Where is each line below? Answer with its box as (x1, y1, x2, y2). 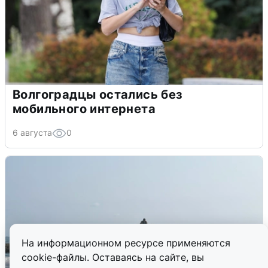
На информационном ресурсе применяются (22, 237, 230, 249)
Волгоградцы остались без (13, 87, 183, 102)
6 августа (13, 127, 52, 138)
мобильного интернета (13, 101, 156, 116)
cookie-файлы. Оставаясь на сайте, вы (22, 251, 204, 263)
